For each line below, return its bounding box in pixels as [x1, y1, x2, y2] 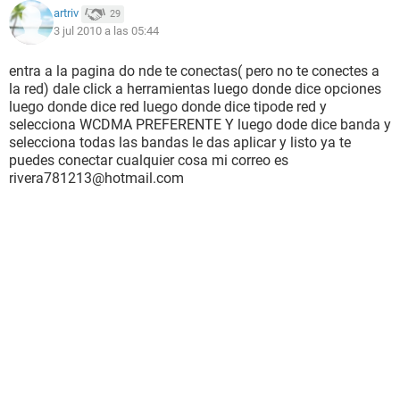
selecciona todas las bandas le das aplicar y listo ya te [9, 134, 351, 151]
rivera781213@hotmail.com [9, 170, 184, 187]
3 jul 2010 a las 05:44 [54, 24, 159, 37]
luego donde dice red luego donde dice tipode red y [9, 98, 327, 115]
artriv [54, 6, 79, 21]
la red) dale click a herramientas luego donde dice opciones [9, 80, 381, 97]
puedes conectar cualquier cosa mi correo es [9, 152, 288, 169]
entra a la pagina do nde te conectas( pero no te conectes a [9, 62, 379, 79]
